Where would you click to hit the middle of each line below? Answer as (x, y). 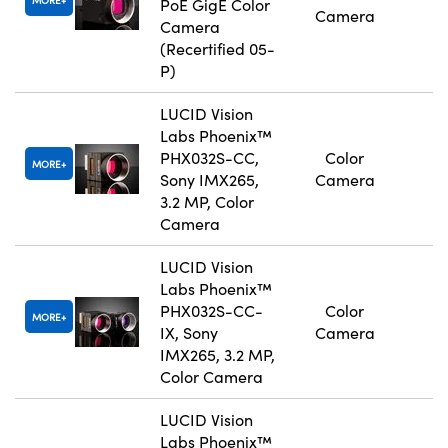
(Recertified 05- (217, 49)
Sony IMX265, (209, 180)
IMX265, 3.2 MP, (217, 355)
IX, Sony (189, 333)
